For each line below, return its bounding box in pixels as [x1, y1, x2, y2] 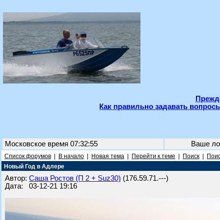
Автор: [5, 174, 29, 182]
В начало [58, 153, 84, 160]
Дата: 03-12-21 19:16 [5, 182, 77, 190]
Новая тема [91, 153, 124, 160]
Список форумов [4, 153, 51, 160]
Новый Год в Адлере [2, 163, 64, 170]
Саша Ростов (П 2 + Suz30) [29, 174, 121, 182]
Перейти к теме [132, 153, 175, 160]
